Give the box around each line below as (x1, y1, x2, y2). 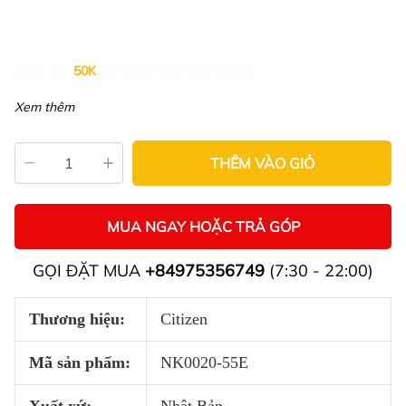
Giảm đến (14, 63, 70, 79)
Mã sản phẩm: (29, 353, 130, 372)
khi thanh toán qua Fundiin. (100, 63, 256, 79)
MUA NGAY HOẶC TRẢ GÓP (106, 217, 300, 236)
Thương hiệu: (29, 310, 125, 328)
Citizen (160, 310, 208, 328)
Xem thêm (14, 99, 74, 115)
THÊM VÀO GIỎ (209, 154, 314, 172)
